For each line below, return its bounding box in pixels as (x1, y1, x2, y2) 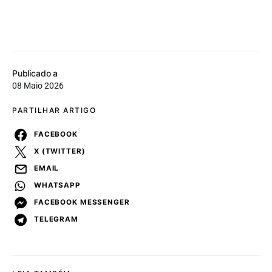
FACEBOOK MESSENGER (34, 198, 130, 207)
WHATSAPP (34, 181, 81, 190)
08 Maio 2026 (12, 80, 64, 90)
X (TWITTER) (34, 147, 86, 156)
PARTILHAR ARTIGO (12, 105, 96, 115)
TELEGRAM (34, 215, 78, 224)
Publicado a (12, 67, 58, 78)
